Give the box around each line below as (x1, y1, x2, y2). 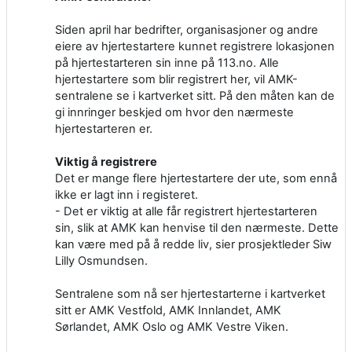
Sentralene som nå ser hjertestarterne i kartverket (55, 286, 325, 301)
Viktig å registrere (55, 154, 157, 169)
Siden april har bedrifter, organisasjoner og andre (55, 22, 318, 37)
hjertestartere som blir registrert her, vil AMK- (55, 71, 298, 86)
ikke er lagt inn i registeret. (55, 187, 198, 202)
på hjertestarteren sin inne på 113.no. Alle (55, 55, 279, 70)
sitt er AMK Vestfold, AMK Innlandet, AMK (55, 302, 281, 317)
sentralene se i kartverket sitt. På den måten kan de (55, 88, 335, 103)
